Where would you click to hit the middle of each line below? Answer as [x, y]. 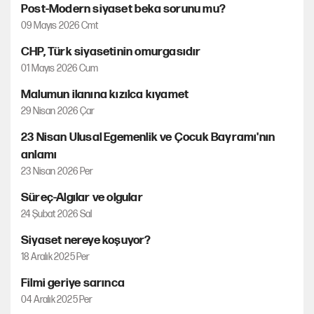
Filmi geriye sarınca [73, 283]
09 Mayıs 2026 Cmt [60, 26]
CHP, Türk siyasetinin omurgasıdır [111, 52]
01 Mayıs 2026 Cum [60, 68]
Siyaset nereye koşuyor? [86, 240]
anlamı [39, 155]
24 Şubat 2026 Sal [57, 214]
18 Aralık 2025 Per [56, 257]
